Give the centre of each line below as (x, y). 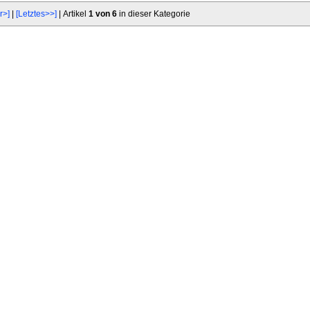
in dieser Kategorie (154, 14)
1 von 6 (103, 14)
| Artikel (73, 14)
